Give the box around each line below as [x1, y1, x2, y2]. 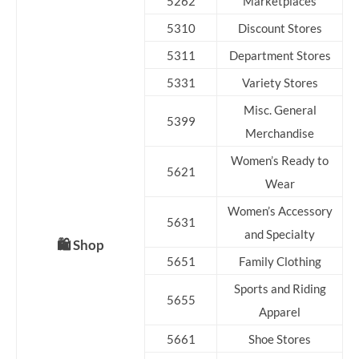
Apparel [259, 305, 301, 319]
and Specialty [244, 227, 315, 241]
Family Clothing [238, 254, 321, 268]
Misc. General [243, 103, 317, 117]
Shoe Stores [248, 332, 311, 346]
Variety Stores [241, 75, 318, 90]
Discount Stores [237, 21, 322, 35]
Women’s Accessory [227, 204, 333, 218]
